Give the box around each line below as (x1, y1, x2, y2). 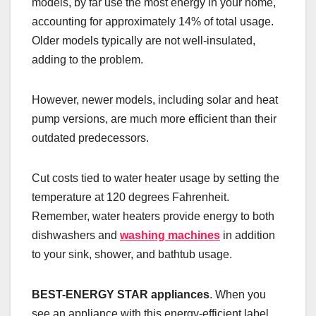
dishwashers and (32, 229, 120, 242)
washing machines (120, 229, 220, 242)
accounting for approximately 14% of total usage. (32, 16, 274, 28)
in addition (220, 229, 275, 242)
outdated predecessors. (32, 132, 152, 145)
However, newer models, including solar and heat (32, 94, 278, 107)
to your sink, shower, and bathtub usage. (32, 248, 235, 261)
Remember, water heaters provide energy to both (32, 210, 274, 223)
